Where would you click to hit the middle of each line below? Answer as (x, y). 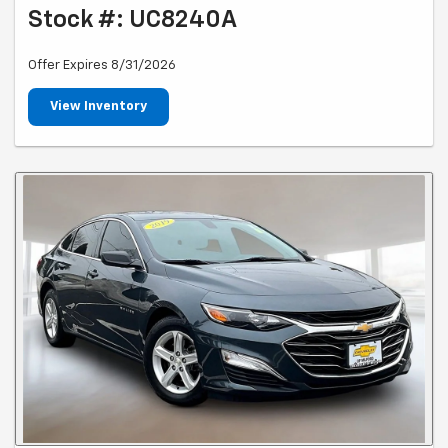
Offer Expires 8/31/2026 (102, 66)
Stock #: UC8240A (132, 20)
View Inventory (98, 107)
